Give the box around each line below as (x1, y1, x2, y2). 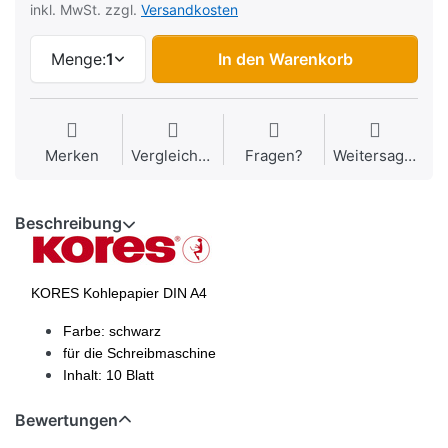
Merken (45, 146, 99, 166)
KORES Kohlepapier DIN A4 (31, 285, 207, 302)
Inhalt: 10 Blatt (63, 367, 154, 384)
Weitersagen (404, 146, 416, 166)
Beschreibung (15, 213, 122, 234)
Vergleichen (198, 146, 210, 166)
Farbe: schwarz (63, 323, 161, 340)
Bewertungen (15, 410, 118, 431)
